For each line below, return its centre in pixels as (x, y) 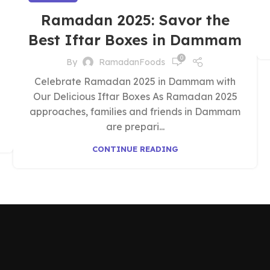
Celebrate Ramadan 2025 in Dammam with (135, 81)
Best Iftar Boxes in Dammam (135, 40)
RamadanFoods (132, 62)
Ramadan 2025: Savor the (135, 20)
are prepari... (135, 127)
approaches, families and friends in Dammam (135, 111)
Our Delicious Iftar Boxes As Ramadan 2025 (135, 96)
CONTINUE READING (135, 149)
